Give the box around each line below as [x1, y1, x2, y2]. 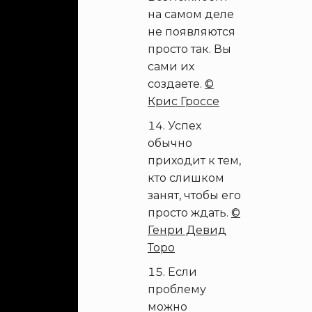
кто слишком [148, 171, 224, 185]
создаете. [148, 77, 205, 91]
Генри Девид [148, 224, 226, 237]
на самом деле [148, 8, 234, 21]
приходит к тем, [148, 154, 241, 167]
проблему [148, 283, 206, 296]
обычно [148, 136, 192, 150]
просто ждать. [148, 206, 231, 219]
